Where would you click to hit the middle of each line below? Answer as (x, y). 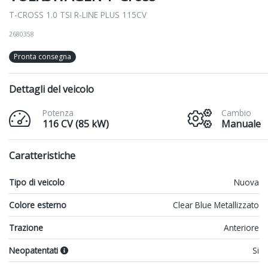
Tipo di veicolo (37, 182)
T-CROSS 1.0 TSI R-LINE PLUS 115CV (78, 15)
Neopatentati (35, 251)
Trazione (26, 228)
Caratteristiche (42, 156)
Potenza (58, 113)
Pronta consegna (42, 57)
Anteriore (241, 228)
